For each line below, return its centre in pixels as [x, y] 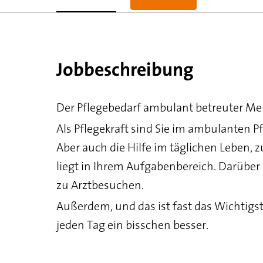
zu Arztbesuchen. [100, 185]
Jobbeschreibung [125, 70]
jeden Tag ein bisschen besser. [132, 225]
